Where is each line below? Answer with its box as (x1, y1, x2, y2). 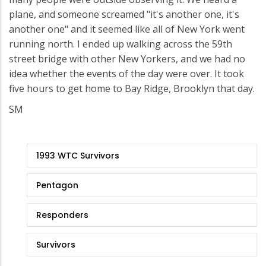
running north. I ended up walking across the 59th (9, 37, 232, 50)
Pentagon (36, 179, 78, 191)
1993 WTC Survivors (36, 149, 119, 161)
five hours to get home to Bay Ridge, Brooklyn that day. (9, 81, 255, 95)
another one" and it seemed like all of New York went (9, 22, 245, 36)
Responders (36, 208, 88, 221)
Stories (9, 156, 49, 173)
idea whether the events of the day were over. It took (9, 66, 244, 80)
